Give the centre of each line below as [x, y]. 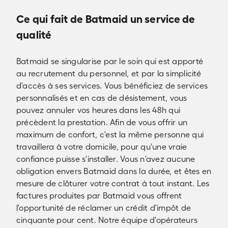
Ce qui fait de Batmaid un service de [106, 19]
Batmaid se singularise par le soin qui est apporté [110, 61]
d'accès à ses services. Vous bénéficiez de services [112, 85]
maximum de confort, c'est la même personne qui [110, 134]
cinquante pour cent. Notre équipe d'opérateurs [107, 220]
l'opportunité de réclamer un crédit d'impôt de [104, 208]
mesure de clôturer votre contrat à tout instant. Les [113, 183]
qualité [34, 35]
